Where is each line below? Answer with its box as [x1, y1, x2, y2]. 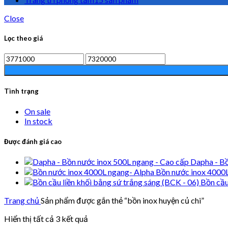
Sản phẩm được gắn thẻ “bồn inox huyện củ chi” [41, 195, 204, 205]
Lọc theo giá [4, 34, 43, 42]
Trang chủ [4, 195, 41, 205]
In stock [24, 116, 52, 126]
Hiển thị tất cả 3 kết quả [4, 213, 88, 223]
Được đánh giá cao [4, 137, 62, 146]
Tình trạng [4, 87, 39, 96]
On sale [24, 106, 50, 117]
